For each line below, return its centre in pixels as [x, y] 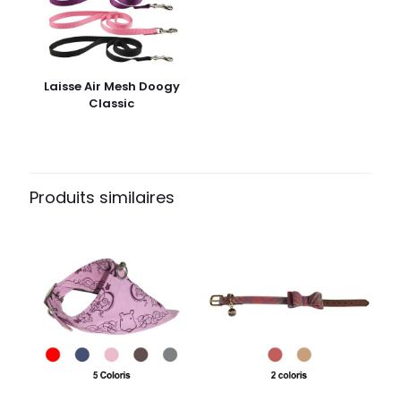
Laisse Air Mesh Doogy [111, 86]
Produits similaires [102, 197]
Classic [112, 103]
